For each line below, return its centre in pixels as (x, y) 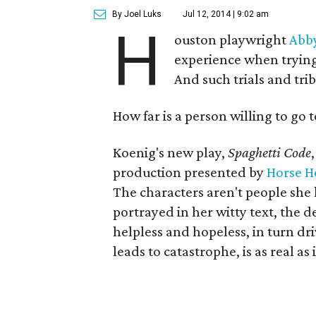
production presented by (190, 172)
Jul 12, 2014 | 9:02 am (226, 14)
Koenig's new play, (171, 152)
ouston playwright (232, 39)
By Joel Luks (137, 14)
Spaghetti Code (270, 152)
